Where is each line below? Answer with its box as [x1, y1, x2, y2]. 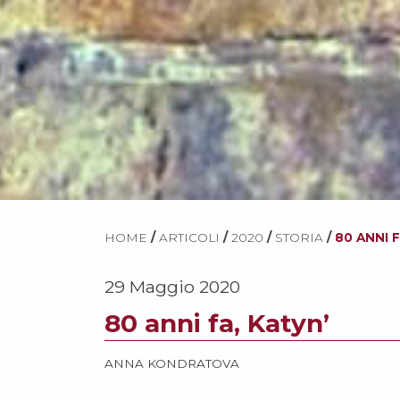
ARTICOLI [159, 230, 220, 246]
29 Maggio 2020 [104, 276, 240, 298]
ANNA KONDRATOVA [104, 356, 239, 371]
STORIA [275, 230, 323, 246]
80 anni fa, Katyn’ [104, 308, 329, 339]
